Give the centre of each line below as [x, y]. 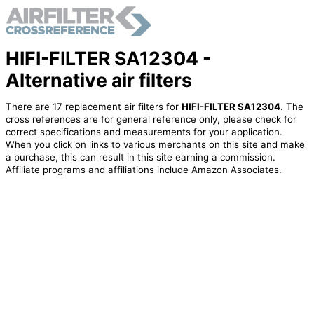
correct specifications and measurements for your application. [144, 132]
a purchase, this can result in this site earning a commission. [140, 157]
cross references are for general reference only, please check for [151, 120]
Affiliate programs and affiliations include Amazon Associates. [143, 170]
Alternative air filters [98, 80]
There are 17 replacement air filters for [93, 107]
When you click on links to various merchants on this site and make [155, 145]
